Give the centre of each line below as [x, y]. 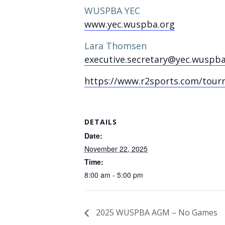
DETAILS [101, 122]
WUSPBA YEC [112, 11]
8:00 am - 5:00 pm [114, 175]
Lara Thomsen [116, 46]
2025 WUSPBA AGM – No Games [156, 212]
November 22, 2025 [116, 149]
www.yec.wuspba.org [130, 24]
